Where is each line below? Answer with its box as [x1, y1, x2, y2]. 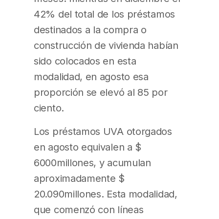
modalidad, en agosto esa [34, 70, 149, 83]
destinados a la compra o [34, 23, 147, 36]
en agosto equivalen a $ [34, 141, 142, 153]
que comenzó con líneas [34, 203, 144, 216]
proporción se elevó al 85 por [34, 86, 168, 99]
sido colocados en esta [34, 55, 136, 67]
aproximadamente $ [34, 172, 125, 185]
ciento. [34, 102, 64, 114]
